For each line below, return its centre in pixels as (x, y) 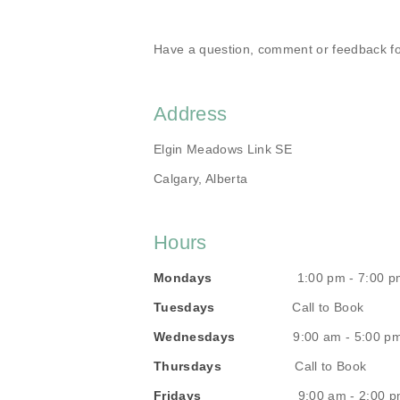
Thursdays (221, 367)
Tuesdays (184, 308)
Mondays (224, 278)
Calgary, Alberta (201, 178)
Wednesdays (195, 337)
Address (191, 113)
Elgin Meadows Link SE (223, 149)
